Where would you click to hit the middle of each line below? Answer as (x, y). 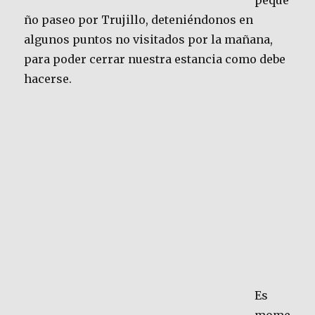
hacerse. (48, 79)
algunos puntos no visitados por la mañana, (149, 40)
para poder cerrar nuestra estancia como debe (155, 59)
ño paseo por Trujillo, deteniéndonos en (139, 20)
